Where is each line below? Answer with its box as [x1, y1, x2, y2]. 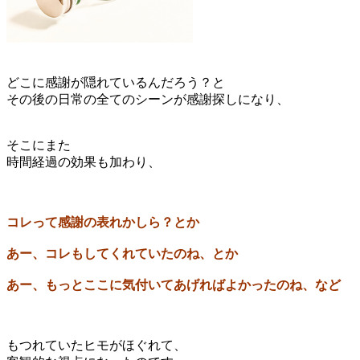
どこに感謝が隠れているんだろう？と [6, 76, 225, 90]
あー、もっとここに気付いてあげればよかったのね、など [6, 278, 341, 292]
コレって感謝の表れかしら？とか [6, 215, 199, 230]
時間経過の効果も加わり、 [6, 155, 161, 170]
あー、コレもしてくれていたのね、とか [6, 247, 238, 261]
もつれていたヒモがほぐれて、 [6, 338, 186, 353]
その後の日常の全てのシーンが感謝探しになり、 [6, 92, 289, 107]
